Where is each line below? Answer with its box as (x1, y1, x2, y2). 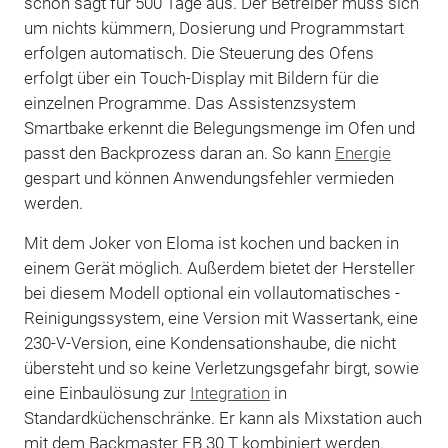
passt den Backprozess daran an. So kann (23, 142, 335, 163)
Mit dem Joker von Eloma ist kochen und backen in (23, 232, 399, 253)
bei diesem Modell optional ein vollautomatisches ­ (23, 282, 400, 303)
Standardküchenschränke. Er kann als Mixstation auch (23, 407, 422, 428)
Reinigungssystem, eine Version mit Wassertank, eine (23, 307, 418, 328)
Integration (189, 382, 270, 403)
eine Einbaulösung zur (23, 382, 190, 403)
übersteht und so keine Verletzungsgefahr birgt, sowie (23, 357, 419, 378)
